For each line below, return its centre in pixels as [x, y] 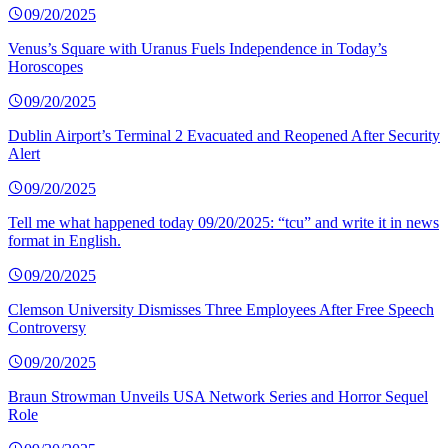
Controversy [47, 328]
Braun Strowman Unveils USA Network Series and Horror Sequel [218, 397]
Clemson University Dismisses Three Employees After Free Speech [221, 310]
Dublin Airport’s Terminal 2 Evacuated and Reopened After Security [224, 136]
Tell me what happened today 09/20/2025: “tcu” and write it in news [223, 223]
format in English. [64, 241]
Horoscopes [45, 67]
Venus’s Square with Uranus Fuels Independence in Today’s [197, 49]
